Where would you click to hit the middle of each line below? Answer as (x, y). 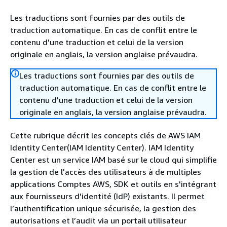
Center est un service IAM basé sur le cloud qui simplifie (113, 160)
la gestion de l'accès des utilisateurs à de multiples (106, 172)
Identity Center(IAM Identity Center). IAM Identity (102, 147)
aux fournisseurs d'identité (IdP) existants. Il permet (107, 196)
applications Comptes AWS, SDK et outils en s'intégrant (113, 184)
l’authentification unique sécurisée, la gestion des (103, 208)
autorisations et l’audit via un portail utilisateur (98, 220)
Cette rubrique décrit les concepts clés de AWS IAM (105, 135)
